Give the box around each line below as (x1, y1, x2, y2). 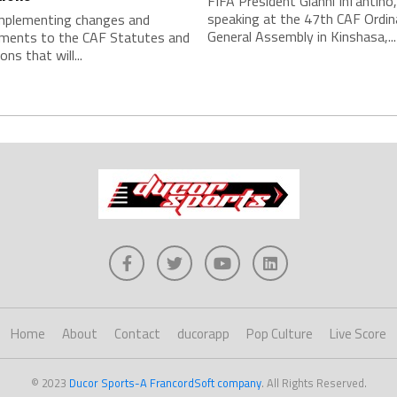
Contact (114, 323, 160, 344)
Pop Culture (246, 323, 313, 344)
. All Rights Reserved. (261, 374, 367, 392)
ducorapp (177, 323, 230, 344)
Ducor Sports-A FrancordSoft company (68, 374, 261, 392)
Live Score (330, 323, 386, 344)
